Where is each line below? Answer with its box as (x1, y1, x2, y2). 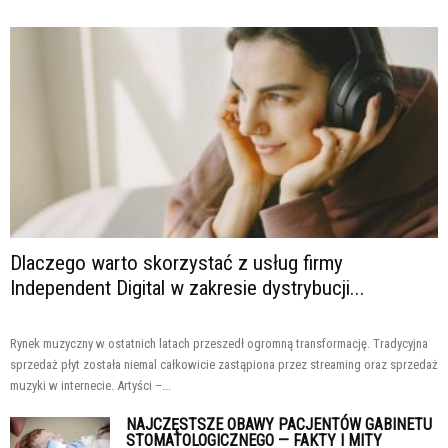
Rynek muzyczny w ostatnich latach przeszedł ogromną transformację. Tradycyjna (10, 336, 428, 352)
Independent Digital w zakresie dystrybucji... (10, 276, 365, 301)
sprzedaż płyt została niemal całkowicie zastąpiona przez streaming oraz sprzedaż (10, 357, 438, 373)
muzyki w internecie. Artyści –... (10, 378, 171, 394)
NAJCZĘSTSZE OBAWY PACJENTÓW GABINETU (126, 415, 432, 435)
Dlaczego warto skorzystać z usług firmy (10, 251, 343, 276)
